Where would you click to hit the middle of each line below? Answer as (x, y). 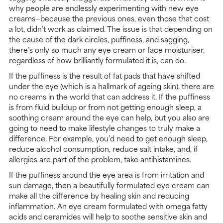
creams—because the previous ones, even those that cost (109, 18)
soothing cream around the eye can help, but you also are (109, 117)
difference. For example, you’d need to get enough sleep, (108, 138)
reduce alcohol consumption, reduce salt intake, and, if (103, 149)
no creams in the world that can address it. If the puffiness (110, 97)
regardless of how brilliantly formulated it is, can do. (97, 60)
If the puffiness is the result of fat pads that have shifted (105, 76)
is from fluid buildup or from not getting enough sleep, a (105, 107)
